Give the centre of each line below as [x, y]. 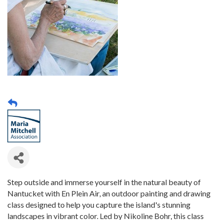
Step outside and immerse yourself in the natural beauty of [104, 182]
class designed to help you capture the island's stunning [99, 205]
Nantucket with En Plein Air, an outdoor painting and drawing [109, 193]
